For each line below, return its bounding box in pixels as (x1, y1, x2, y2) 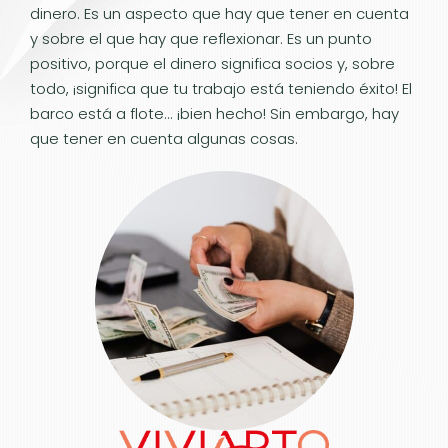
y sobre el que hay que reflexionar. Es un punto (30, 28, 372, 49)
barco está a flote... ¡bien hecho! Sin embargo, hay (30, 103, 399, 124)
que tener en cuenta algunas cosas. (30, 128, 298, 149)
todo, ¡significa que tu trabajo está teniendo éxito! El (30, 78, 412, 99)
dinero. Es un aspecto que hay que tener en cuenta (30, 3, 409, 24)
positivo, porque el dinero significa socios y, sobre (30, 53, 395, 74)
